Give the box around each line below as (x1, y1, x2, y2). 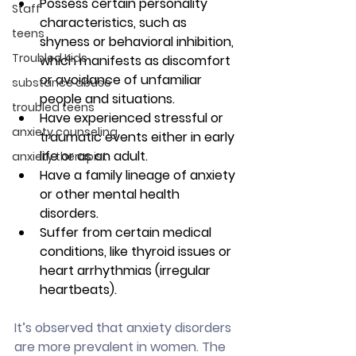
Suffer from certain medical (40, 223, 215, 242)
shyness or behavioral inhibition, (40, 33, 237, 52)
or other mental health (40, 185, 183, 204)
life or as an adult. (40, 147, 148, 166)
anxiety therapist (12, 149, 107, 164)
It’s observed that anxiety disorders (14, 319, 234, 338)
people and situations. (40, 90, 175, 109)
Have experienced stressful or (40, 109, 226, 128)
